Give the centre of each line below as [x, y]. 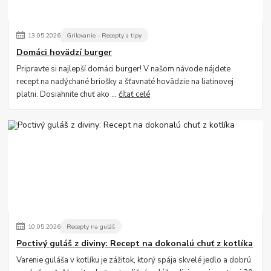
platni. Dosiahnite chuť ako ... [68, 94]
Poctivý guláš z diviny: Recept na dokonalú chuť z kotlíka [135, 244]
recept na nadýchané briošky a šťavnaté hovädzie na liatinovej [125, 81]
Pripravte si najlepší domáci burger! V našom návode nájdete [124, 69]
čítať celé [135, 94]
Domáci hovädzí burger [64, 53]
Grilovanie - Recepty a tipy [104, 35]
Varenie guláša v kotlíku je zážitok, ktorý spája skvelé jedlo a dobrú [134, 260]
